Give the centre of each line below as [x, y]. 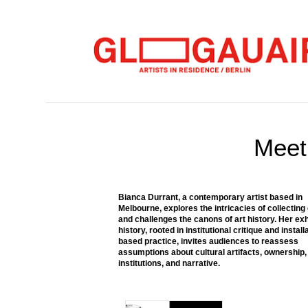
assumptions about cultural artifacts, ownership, [212, 252]
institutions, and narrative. [169, 263]
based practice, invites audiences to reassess [208, 241]
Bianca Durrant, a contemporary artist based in [210, 197]
